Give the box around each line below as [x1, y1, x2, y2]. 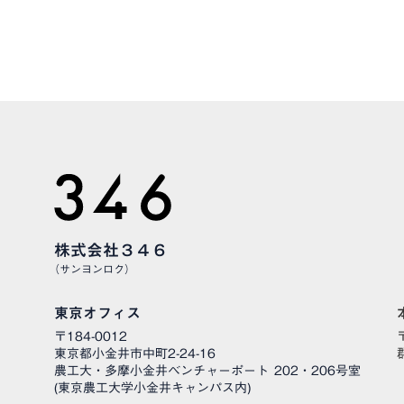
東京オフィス [54, 298, 141, 327]
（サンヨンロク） [49, 257, 135, 280]
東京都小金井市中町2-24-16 [54, 340, 216, 366]
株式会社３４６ [54, 233, 168, 266]
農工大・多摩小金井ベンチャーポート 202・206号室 [54, 357, 361, 383]
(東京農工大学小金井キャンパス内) [54, 374, 251, 400]
